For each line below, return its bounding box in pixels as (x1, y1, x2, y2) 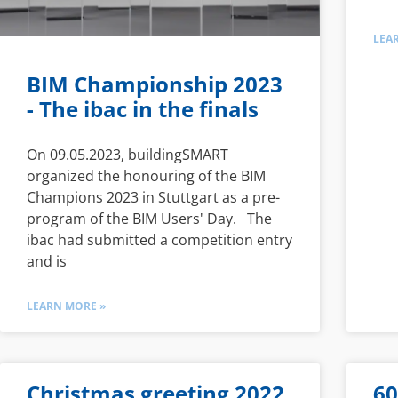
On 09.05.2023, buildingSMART (27, 145, 228, 165)
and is (27, 251, 67, 272)
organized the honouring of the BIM (27, 166, 266, 187)
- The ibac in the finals (27, 94, 259, 124)
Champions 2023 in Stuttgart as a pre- (27, 187, 280, 208)
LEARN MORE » (27, 298, 106, 314)
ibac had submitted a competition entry (27, 230, 292, 251)
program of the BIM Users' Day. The (27, 209, 272, 229)
